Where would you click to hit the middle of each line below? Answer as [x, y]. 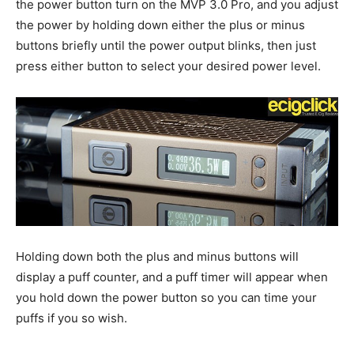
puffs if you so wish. [72, 318]
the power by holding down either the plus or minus [160, 24]
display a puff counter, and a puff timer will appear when [172, 277]
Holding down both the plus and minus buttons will [157, 257]
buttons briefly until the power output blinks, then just [166, 45]
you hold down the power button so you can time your [166, 298]
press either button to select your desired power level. [168, 66]
